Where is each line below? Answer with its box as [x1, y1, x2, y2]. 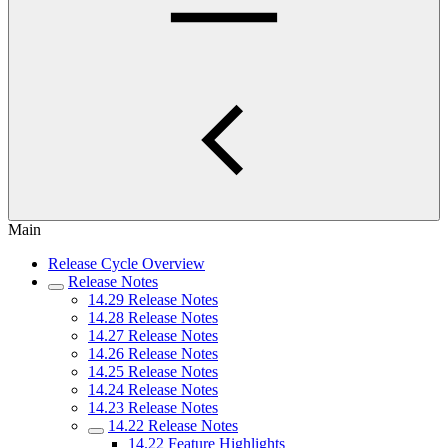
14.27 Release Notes [88, 327, 218, 344]
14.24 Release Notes [88, 381, 218, 398]
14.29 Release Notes [88, 291, 218, 308]
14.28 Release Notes [88, 309, 218, 326]
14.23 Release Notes [88, 399, 218, 416]
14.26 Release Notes [88, 345, 218, 362]
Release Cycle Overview [48, 255, 205, 272]
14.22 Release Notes [108, 417, 238, 434]
